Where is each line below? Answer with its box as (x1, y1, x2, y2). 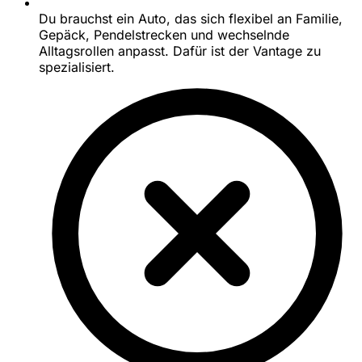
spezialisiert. (39, 59, 115, 76)
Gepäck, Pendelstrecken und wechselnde (39, 27, 289, 44)
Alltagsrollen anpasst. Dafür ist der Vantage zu (39, 43, 321, 60)
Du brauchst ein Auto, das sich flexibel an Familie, (39, 11, 343, 27)
